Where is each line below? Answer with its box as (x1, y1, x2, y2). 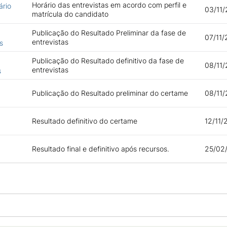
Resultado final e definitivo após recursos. (31, 144, 169, 153)
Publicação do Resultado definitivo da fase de (31, 56, 184, 65)
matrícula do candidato (31, 10, 108, 18)
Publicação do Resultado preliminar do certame (31, 89, 188, 97)
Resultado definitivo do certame (31, 117, 137, 125)
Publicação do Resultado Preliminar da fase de (31, 28, 186, 37)
